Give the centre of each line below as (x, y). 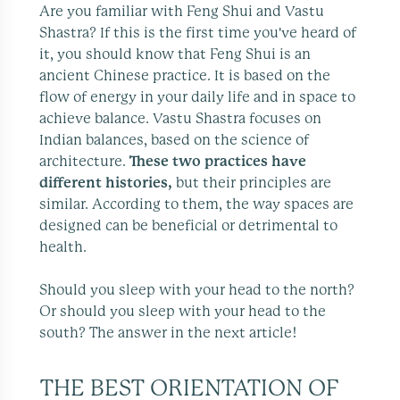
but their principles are (252, 183)
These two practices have (218, 161)
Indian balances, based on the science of (174, 140)
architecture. (84, 161)
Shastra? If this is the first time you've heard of (198, 33)
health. (63, 247)
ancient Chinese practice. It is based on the (185, 75)
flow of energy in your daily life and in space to (197, 97)
